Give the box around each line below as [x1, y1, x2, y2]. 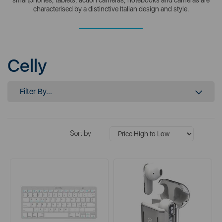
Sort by [70, 129, 91, 137]
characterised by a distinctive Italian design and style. [33, 4, 189, 13]
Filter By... [20, 86, 52, 96]
